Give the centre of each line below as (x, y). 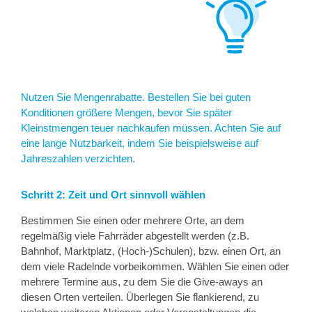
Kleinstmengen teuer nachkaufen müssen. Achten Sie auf (151, 127)
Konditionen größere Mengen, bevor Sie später (126, 112)
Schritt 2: (45, 194)
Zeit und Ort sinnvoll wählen (137, 194)
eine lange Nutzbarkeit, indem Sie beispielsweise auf (140, 143)
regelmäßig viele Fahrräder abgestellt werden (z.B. (135, 235)
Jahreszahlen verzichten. (78, 158)
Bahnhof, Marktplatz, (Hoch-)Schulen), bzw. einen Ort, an (151, 251)
